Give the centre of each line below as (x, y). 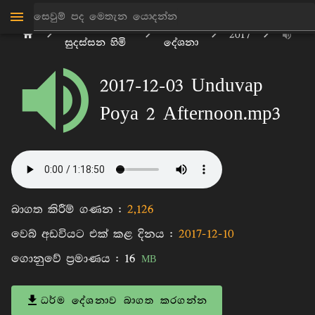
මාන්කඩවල (92, 27)
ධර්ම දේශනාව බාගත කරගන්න (124, 301)
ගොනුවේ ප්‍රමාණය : (68, 259)
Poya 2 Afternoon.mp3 (190, 115)
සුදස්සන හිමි (96, 43)
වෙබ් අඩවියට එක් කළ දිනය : (95, 234)
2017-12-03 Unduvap (181, 86)
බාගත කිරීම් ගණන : (69, 210)
